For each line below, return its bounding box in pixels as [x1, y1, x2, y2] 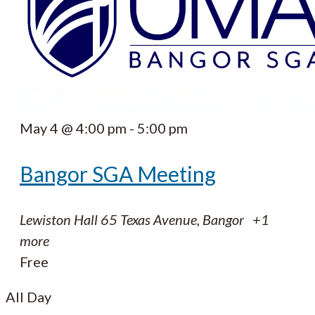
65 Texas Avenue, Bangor [101, 211, 247, 229]
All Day [6, 288, 51, 306]
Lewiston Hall [20, 211, 101, 229]
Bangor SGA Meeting [20, 161, 216, 187]
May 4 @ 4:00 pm [20, 120, 127, 137]
